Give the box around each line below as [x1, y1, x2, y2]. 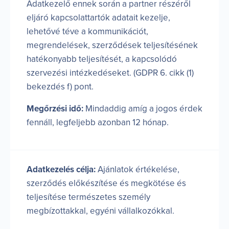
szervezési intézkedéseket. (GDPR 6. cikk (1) [27, 67, 194, 78]
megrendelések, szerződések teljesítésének [27, 39, 198, 51]
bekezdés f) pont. [27, 81, 94, 92]
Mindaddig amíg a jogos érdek [83, 103, 202, 114]
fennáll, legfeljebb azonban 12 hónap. [27, 117, 169, 128]
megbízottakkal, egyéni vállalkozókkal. [27, 205, 174, 216]
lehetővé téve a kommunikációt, [27, 26, 148, 37]
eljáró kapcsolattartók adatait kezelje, [27, 12, 170, 23]
